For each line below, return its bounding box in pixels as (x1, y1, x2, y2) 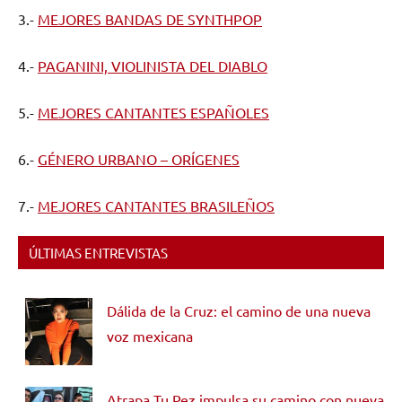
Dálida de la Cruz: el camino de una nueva (107, 301, 371, 320)
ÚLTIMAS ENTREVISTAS (29, 244, 168, 262)
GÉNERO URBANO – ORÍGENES (38, 150, 240, 169)
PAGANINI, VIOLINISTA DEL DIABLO (38, 57, 267, 75)
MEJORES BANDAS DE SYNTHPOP (38, 10, 262, 29)
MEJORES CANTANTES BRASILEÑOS (38, 197, 275, 215)
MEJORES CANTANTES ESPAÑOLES (38, 103, 269, 122)
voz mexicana (107, 327, 193, 345)
